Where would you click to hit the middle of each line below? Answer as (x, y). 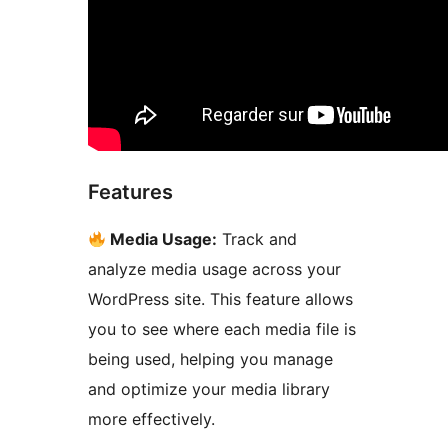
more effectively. (151, 419)
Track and (257, 239)
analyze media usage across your (214, 269)
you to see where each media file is (222, 329)
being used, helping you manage (210, 359)
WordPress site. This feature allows (220, 299)
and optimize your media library (209, 389)
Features (130, 192)
